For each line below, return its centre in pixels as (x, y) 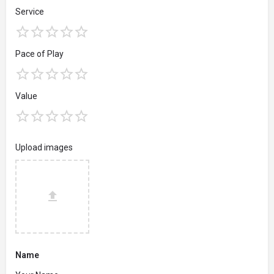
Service (30, 11)
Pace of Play (39, 54)
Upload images (44, 147)
